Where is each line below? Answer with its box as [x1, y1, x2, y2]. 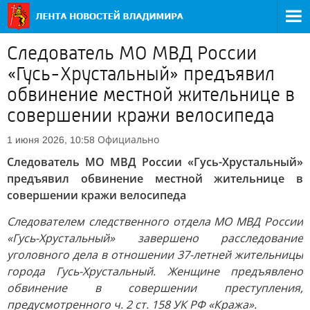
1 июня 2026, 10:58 [7, 134, 95, 145]
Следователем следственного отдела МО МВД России [7, 214, 303, 229]
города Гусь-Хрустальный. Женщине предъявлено [7, 264, 303, 279]
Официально [98, 133, 159, 146]
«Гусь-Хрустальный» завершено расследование [7, 230, 303, 246]
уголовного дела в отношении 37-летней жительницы [7, 247, 303, 262]
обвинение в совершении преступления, [7, 280, 303, 295]
